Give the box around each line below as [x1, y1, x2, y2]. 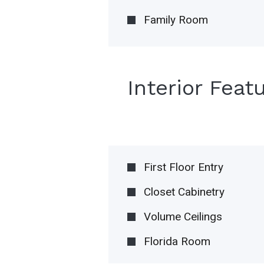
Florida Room [144, 235, 211, 249]
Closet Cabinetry [144, 185, 225, 199]
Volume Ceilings [144, 210, 223, 224]
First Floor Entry [144, 160, 224, 174]
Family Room [144, 13, 209, 27]
